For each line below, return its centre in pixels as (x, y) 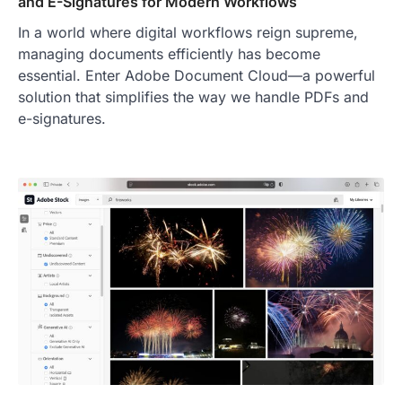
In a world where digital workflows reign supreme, (188, 33)
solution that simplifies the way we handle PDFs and (193, 97)
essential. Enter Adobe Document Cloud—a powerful (197, 76)
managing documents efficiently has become (169, 54)
